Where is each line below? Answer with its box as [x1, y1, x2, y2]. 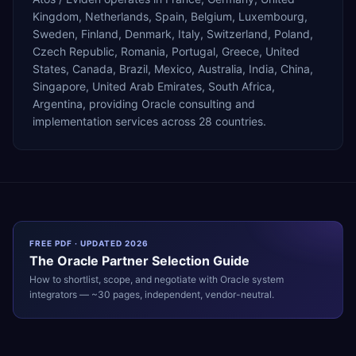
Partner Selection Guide [99, 252, 250, 269]
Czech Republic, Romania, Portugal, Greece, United [33, 44, 300, 58]
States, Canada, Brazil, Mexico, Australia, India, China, [33, 61, 313, 75]
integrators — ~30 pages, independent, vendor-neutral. [29, 288, 274, 300]
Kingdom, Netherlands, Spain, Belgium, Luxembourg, [33, 9, 308, 23]
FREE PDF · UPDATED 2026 [29, 238, 149, 248]
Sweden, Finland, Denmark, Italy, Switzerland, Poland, [33, 26, 313, 41]
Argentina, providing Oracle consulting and [33, 96, 255, 110]
